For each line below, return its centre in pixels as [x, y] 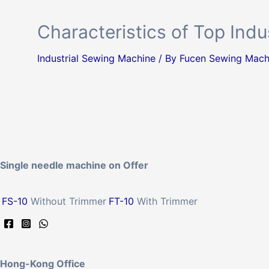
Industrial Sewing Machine [96, 58]
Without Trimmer [67, 201]
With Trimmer [166, 201]
